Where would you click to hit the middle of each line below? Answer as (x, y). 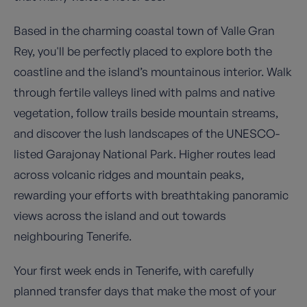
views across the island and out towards (120, 216)
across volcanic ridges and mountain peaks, (129, 174)
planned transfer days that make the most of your (145, 291)
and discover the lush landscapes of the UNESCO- (147, 133)
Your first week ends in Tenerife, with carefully (134, 270)
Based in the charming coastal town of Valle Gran (144, 30)
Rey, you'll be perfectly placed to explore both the (143, 51)
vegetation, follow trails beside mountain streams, (146, 113)
